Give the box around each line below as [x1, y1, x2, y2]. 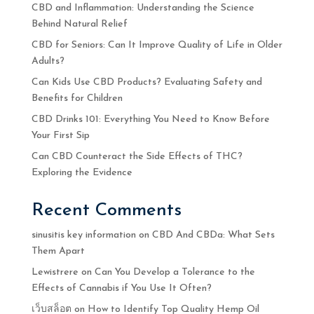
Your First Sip [31, 130, 90, 141]
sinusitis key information [31, 230, 136, 240]
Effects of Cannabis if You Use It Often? [31, 283, 212, 294]
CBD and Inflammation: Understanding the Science [31, 3, 254, 13]
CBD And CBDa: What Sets [151, 230, 275, 240]
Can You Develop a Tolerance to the [94, 267, 255, 278]
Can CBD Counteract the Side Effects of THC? [31, 151, 243, 162]
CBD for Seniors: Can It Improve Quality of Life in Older [31, 40, 282, 50]
